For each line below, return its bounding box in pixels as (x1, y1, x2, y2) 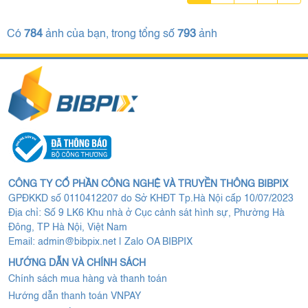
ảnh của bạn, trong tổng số (43, 29, 177, 41)
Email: (8, 237, 38, 247)
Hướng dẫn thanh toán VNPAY (8, 291, 141, 302)
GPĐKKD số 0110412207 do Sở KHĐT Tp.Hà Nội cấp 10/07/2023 (8, 194, 294, 204)
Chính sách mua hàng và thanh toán (8, 274, 167, 285)
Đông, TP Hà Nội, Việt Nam (8, 223, 127, 233)
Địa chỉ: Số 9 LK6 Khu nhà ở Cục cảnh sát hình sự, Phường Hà (8, 208, 285, 219)
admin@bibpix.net (38, 237, 116, 247)
